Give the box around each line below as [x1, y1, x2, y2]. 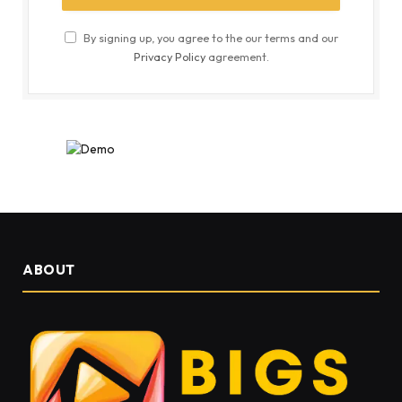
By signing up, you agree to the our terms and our [80, 30, 338, 45]
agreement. [205, 48, 269, 64]
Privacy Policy [133, 48, 205, 64]
